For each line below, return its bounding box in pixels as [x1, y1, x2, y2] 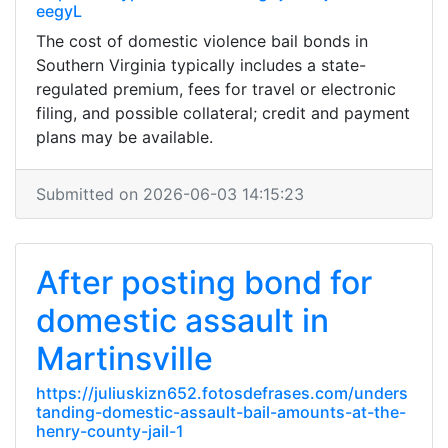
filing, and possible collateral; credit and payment [36, 103, 410, 123]
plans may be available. [36, 127, 213, 147]
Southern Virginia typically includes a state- [36, 55, 366, 75]
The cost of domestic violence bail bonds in [36, 31, 368, 51]
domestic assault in [36, 301, 329, 340]
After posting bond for [36, 263, 372, 302]
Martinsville [36, 339, 213, 378]
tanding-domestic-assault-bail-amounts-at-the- [36, 402, 406, 422]
